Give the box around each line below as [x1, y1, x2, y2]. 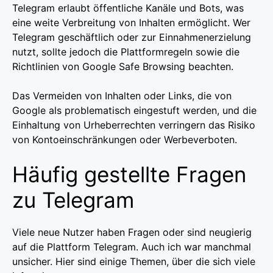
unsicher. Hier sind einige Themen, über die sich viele [12, 255, 255, 268]
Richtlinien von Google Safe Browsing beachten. [12, 60, 236, 73]
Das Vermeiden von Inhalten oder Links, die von [12, 89, 232, 102]
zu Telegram [12, 186, 134, 213]
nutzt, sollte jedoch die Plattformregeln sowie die [12, 45, 239, 58]
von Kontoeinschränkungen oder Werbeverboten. [12, 133, 237, 146]
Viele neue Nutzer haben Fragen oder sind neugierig [12, 225, 252, 238]
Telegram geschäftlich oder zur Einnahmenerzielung [12, 30, 251, 43]
